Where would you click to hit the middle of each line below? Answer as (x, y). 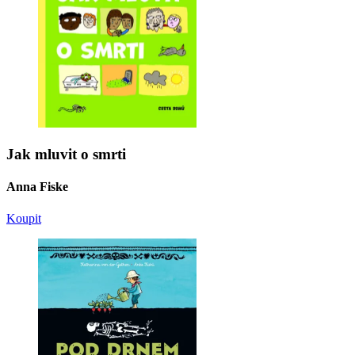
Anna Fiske (37, 187)
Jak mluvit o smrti (66, 155)
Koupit (24, 218)
